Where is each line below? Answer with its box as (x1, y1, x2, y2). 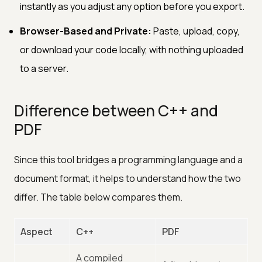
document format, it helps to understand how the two (14, 171, 241, 185)
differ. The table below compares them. (14, 190, 182, 204)
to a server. (20, 61, 68, 75)
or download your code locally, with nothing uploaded (20, 43, 243, 56)
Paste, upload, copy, (151, 24, 240, 37)
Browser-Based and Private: (20, 24, 151, 37)
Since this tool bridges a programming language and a (14, 153, 243, 166)
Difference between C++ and (14, 99, 218, 121)
